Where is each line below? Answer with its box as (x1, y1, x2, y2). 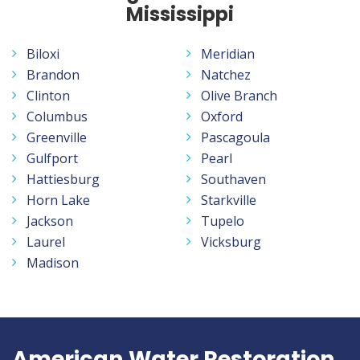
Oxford (201, 107, 243, 125)
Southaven (201, 170, 266, 188)
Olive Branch (201, 86, 277, 104)
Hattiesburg (27, 170, 100, 188)
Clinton (27, 86, 70, 104)
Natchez (201, 65, 251, 84)
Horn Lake (27, 190, 90, 209)
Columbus (27, 107, 88, 125)
